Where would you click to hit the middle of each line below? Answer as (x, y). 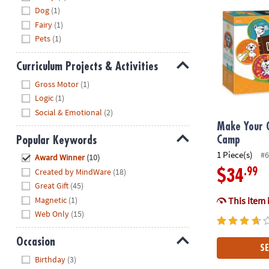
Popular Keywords (56, 140)
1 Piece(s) (235, 154)
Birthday (50, 259)
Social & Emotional (69, 112)
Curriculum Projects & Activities (87, 67)
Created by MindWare (73, 171)
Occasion (35, 242)
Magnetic (51, 200)
